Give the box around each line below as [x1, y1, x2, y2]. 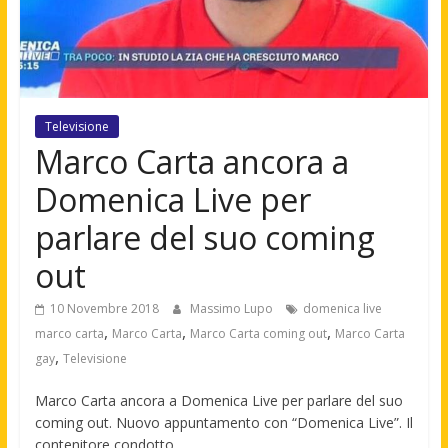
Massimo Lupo [189, 300, 276, 318]
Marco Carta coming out [189, 325, 327, 343]
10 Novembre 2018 [49, 300, 159, 318]
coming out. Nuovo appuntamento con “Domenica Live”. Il [34, 413, 413, 433]
